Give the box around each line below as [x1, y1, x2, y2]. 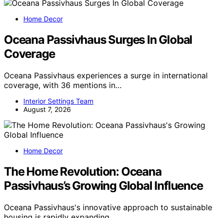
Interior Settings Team [23, 96, 93, 105]
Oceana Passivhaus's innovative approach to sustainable [4, 202, 212, 212]
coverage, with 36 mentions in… [4, 80, 122, 90]
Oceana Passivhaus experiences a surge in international [4, 70, 208, 80]
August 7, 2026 [23, 105, 71, 113]
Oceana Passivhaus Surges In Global [4, 33, 193, 47]
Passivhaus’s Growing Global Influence [4, 178, 203, 193]
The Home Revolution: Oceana [4, 164, 162, 179]
